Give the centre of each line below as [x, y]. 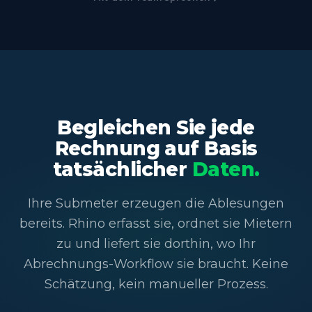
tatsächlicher [122, 170]
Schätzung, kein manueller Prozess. [156, 284]
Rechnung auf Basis [156, 149]
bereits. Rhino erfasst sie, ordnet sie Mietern [156, 224]
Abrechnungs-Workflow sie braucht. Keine [156, 264]
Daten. [226, 170]
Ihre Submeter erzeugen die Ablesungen [156, 204]
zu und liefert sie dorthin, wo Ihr [156, 244]
